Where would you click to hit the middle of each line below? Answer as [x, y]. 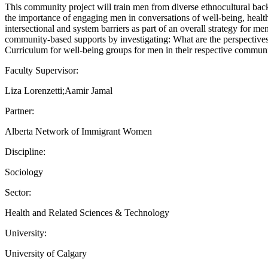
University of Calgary [46, 253]
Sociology [24, 172]
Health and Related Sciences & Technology [87, 212]
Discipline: [25, 151]
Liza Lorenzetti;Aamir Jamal [59, 90]
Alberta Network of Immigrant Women [78, 131]
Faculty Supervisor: [42, 70]
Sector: [18, 192]
